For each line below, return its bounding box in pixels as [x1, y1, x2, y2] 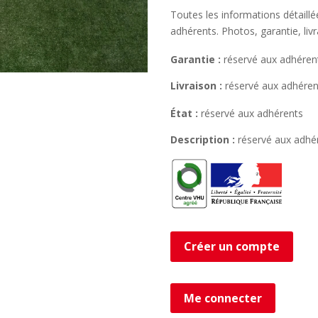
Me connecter [184, 290, 263, 306]
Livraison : [170, 78, 223, 92]
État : [170, 106, 199, 120]
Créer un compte [184, 238, 280, 254]
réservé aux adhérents [198, 106, 304, 120]
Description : [170, 132, 236, 146]
